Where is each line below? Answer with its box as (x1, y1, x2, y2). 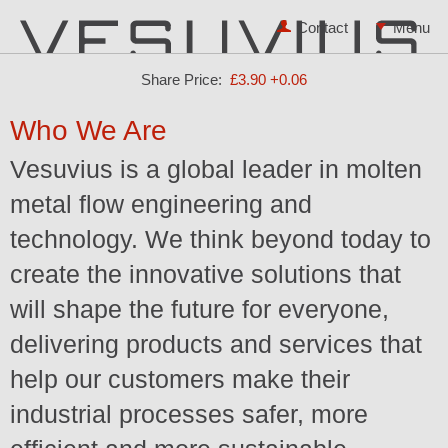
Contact (297, 19, 348, 36)
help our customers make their (10, 365, 350, 393)
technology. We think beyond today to (10, 225, 431, 253)
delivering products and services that (10, 330, 422, 358)
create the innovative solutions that (10, 260, 401, 288)
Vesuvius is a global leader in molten (10, 155, 422, 183)
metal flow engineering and (10, 190, 312, 218)
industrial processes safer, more (10, 400, 368, 428)
